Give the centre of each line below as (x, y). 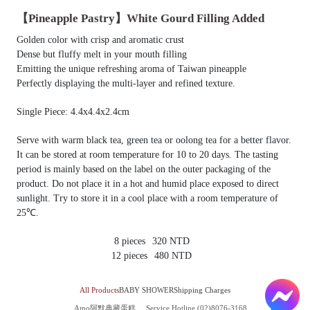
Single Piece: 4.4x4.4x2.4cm (73, 112)
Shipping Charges (202, 290)
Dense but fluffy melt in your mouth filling (102, 54)
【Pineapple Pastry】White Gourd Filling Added (140, 18)
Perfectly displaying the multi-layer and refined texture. (126, 83)
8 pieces (129, 241)
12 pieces (129, 256)
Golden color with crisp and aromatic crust (100, 40)
